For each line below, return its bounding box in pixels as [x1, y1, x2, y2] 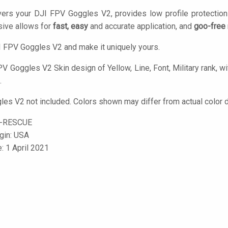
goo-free [194, 21, 225, 31]
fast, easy [53, 21, 88, 31]
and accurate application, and [88, 21, 194, 31]
